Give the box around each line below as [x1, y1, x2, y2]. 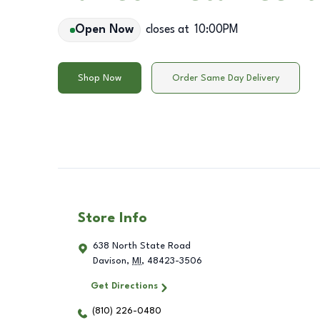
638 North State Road [93, 241, 191, 251]
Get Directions [90, 281, 158, 291]
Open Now [74, 24, 134, 36]
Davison [93, 256, 126, 266]
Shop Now [78, 73, 121, 83]
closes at [145, 24, 189, 36]
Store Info [78, 211, 147, 226]
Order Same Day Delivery [172, 73, 279, 83]
